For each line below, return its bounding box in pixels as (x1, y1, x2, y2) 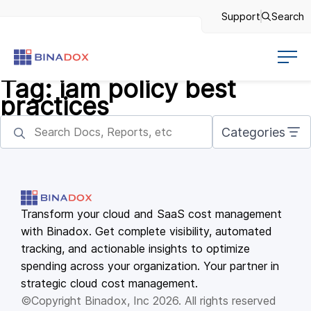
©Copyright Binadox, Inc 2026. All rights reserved (21, 294, 276, 308)
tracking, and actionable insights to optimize (21, 242, 250, 255)
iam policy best (59, 74, 236, 104)
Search (271, 10, 304, 23)
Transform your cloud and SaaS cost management (21, 207, 282, 221)
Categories (221, 124, 285, 140)
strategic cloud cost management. (21, 276, 198, 290)
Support (221, 10, 260, 23)
